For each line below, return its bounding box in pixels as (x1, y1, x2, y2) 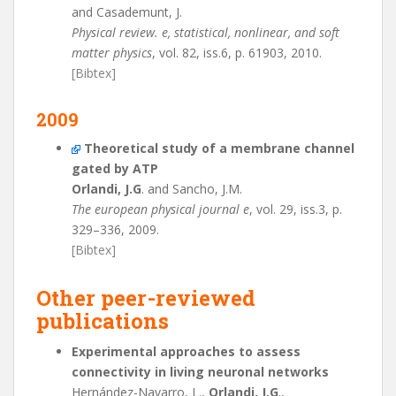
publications (36, 307, 169, 335)
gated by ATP (72, 160, 158, 177)
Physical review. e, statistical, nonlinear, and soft (72, 24, 339, 41)
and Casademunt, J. (72, 4, 182, 20)
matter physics (72, 44, 152, 61)
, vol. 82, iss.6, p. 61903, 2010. (152, 44, 322, 61)
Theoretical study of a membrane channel (84, 140, 354, 156)
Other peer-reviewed (36, 284, 255, 312)
